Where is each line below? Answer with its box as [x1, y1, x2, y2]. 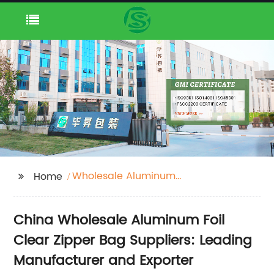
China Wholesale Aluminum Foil [13, 209, 225, 232]
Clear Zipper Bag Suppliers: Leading [13, 229, 253, 253]
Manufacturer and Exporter [13, 250, 194, 273]
